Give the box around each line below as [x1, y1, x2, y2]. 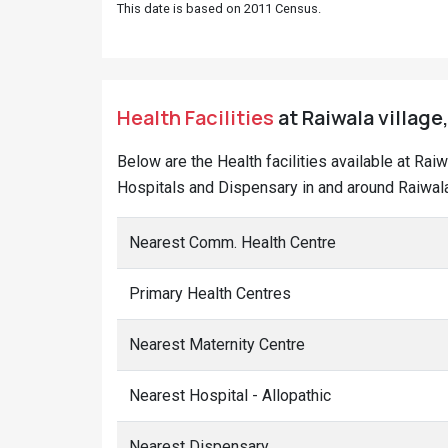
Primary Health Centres [129, 284, 291, 303]
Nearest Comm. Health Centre [129, 233, 336, 252]
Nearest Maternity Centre [129, 335, 305, 354]
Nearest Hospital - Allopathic [129, 386, 331, 405]
